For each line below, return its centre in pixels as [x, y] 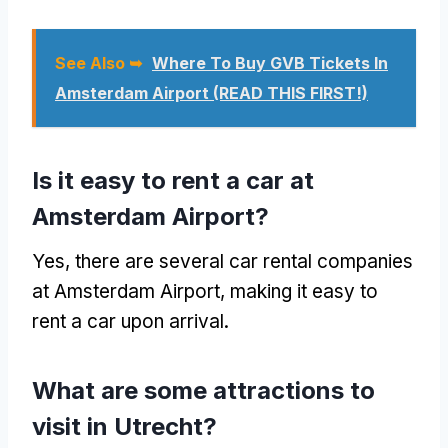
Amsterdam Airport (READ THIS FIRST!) [211, 92]
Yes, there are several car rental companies [222, 261]
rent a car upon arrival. [130, 321]
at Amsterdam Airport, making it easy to [205, 291]
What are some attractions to [203, 390]
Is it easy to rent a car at [173, 180]
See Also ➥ [98, 62]
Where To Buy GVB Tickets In [270, 62]
